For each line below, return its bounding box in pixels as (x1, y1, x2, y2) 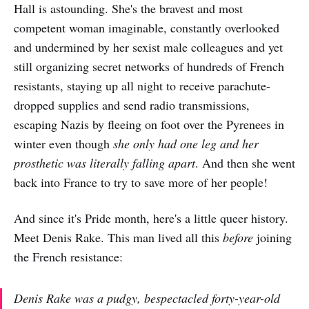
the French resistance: (14, 248, 123, 265)
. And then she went (195, 154, 295, 171)
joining (253, 229, 292, 246)
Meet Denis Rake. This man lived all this (14, 229, 223, 246)
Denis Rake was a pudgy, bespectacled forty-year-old (14, 290, 280, 306)
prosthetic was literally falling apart (14, 154, 195, 171)
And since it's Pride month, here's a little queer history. (14, 210, 288, 226)
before (223, 229, 253, 246)
